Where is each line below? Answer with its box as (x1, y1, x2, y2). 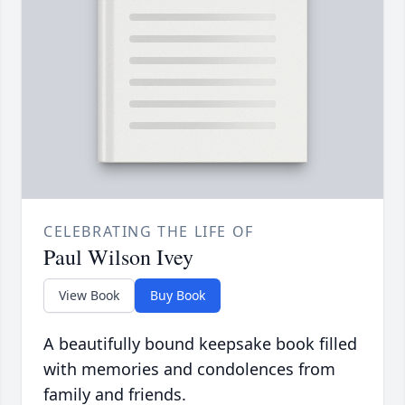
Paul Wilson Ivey (43, 242, 193, 272)
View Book (59, 287, 119, 305)
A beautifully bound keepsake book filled (43, 333, 357, 355)
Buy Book (150, 287, 205, 305)
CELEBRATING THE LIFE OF (43, 221, 254, 242)
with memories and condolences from (43, 358, 335, 381)
